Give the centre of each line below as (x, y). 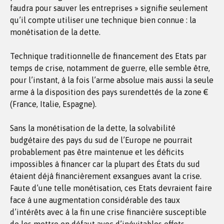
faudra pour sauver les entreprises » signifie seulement (109, 8)
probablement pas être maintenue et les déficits (97, 152)
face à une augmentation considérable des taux (95, 200)
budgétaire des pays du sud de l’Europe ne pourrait (101, 140)
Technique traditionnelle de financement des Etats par (108, 56)
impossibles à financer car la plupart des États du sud (105, 164)
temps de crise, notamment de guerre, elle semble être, (110, 68)
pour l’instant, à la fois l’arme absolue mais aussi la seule (112, 80)
